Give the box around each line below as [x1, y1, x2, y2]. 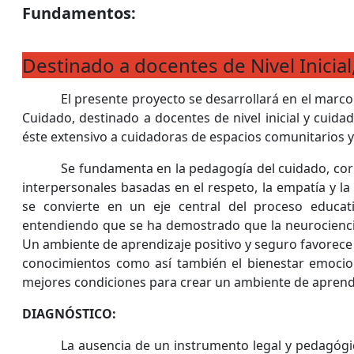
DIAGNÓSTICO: [22, 305, 116, 322]
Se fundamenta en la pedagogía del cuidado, [61, 160, 330, 177]
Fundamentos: [22, 2, 136, 24]
